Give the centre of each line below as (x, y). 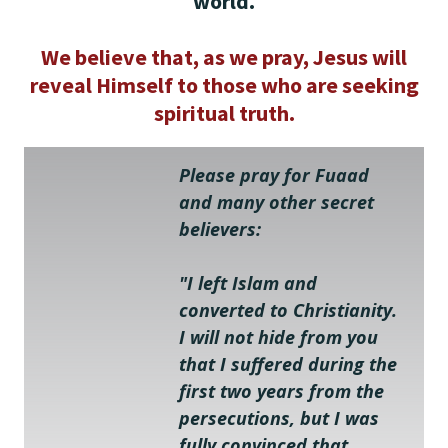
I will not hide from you (278, 336)
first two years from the (281, 390)
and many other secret (276, 201)
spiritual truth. (224, 112)
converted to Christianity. (288, 309)
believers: (220, 228)
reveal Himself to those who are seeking (224, 84)
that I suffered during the (288, 363)
